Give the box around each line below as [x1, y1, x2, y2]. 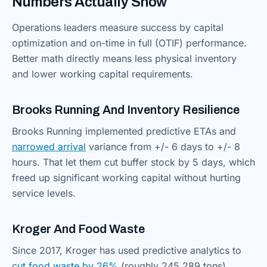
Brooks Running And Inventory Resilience [12, 103, 240, 116]
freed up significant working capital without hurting [12, 172, 241, 184]
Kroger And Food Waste [12, 222, 145, 235]
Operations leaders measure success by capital [12, 21, 223, 33]
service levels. [12, 187, 76, 199]
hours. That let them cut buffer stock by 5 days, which [12, 156, 255, 168]
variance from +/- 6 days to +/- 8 [86, 141, 240, 153]
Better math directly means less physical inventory [12, 52, 237, 64]
